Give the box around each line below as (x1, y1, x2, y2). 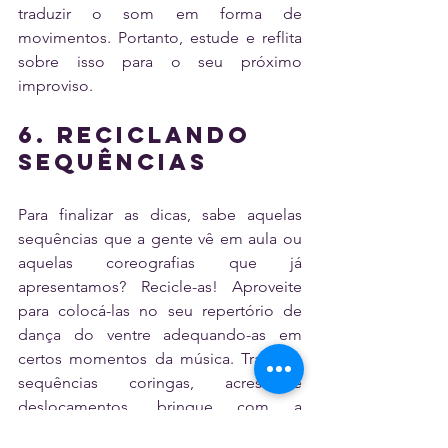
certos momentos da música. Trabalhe (18, 349, 302, 369)
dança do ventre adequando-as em (18, 325, 302, 345)
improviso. (18, 76, 93, 96)
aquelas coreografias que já (18, 253, 302, 273)
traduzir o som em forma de (18, 4, 302, 24)
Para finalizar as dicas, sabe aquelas (18, 205, 302, 225)
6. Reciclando (18, 121, 261, 150)
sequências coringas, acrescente (18, 373, 302, 393)
